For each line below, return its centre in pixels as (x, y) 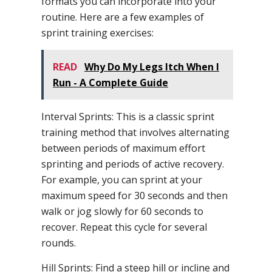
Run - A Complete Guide (110, 82)
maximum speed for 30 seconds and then (134, 195)
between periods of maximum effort (123, 148)
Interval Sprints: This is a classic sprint (128, 116)
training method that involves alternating (135, 132)
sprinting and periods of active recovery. (133, 164)
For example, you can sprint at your (122, 179)
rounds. (59, 243)
